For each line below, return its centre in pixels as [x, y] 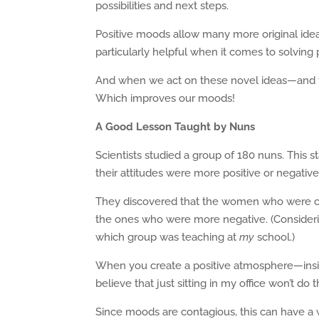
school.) [276, 237]
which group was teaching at [168, 237]
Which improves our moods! [166, 98]
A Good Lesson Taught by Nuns [176, 127]
